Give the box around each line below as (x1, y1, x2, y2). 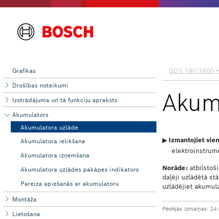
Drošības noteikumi (12, 82, 69, 89)
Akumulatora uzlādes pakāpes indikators (20, 165, 139, 173)
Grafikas (12, 67, 36, 75)
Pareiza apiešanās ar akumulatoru (20, 179, 119, 187)
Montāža (12, 196, 37, 203)
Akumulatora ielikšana (20, 137, 85, 145)
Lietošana (12, 210, 41, 218)
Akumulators (12, 110, 49, 118)
